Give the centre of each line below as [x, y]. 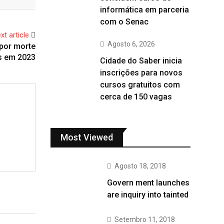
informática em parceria [144, 10]
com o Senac [124, 22]
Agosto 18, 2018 [140, 166]
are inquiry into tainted [148, 195]
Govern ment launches [148, 183]
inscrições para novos [141, 73]
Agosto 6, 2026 [131, 44]
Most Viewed [87, 137]
